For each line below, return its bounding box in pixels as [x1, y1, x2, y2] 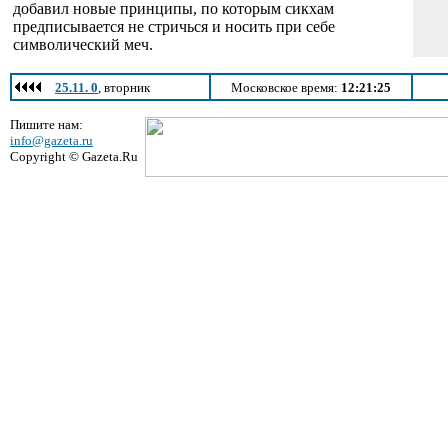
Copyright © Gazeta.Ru [10, 149, 138, 164]
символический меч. [13, 36, 153, 53]
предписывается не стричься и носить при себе [13, 18, 335, 35]
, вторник [98, 80, 150, 95]
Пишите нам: [10, 117, 83, 132]
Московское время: [231, 80, 341, 95]
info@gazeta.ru [10, 133, 93, 148]
